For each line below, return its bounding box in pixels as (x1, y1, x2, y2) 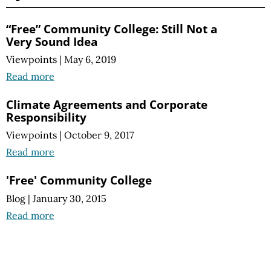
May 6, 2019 (64, 53, 116, 66)
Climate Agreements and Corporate (6, 96, 207, 113)
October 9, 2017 (64, 129, 134, 142)
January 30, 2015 (33, 192, 106, 204)
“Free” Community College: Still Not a (6, 21, 217, 37)
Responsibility (6, 109, 87, 126)
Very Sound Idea (6, 33, 97, 50)
